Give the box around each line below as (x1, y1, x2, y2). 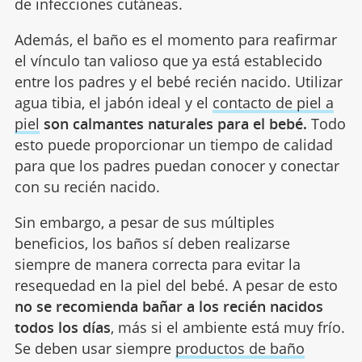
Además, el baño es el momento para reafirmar (14, 29, 337, 49)
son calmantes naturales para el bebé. (43, 113, 307, 133)
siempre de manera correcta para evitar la (14, 254, 301, 274)
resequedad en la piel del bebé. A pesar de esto (14, 275, 338, 295)
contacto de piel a (212, 92, 334, 112)
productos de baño (175, 338, 305, 358)
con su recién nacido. (14, 176, 160, 196)
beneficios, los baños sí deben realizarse (14, 233, 290, 253)
